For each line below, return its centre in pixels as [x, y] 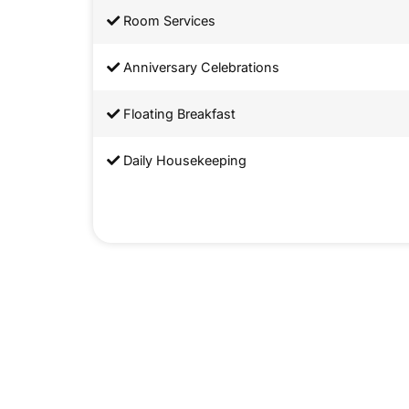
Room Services [168, 21]
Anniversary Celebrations [199, 68]
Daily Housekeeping [183, 161]
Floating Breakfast [178, 114]
